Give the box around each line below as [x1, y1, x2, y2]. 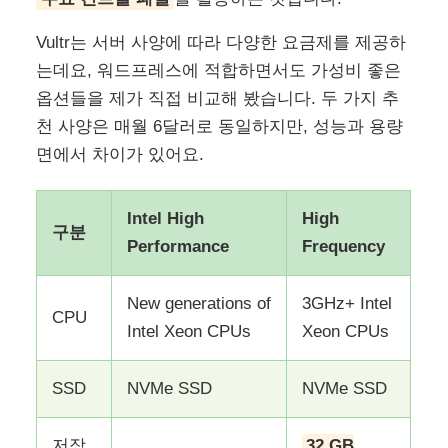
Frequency [302, 237, 386, 257]
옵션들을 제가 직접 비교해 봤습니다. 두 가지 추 [36, 89, 400, 109]
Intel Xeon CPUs [127, 322, 252, 342]
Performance [127, 237, 230, 257]
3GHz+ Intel [302, 294, 393, 314]
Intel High [127, 209, 205, 229]
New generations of [127, 294, 272, 314]
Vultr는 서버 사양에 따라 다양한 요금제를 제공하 [36, 33, 407, 53]
